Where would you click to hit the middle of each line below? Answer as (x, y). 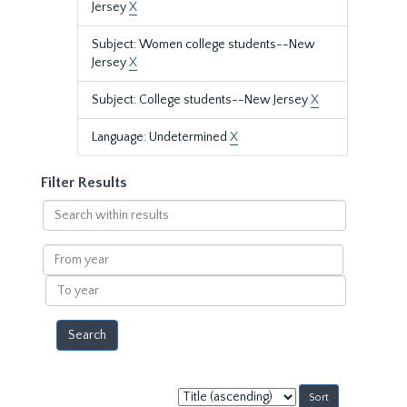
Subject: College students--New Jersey (201, 100)
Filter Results (84, 183)
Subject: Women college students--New (203, 45)
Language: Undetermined (161, 137)
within (60, 226)
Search (61, 208)
